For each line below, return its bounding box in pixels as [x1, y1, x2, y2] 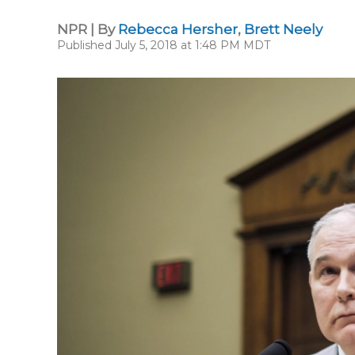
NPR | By [57, 21, 118, 37]
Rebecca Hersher [118, 21, 238, 37]
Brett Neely [244, 21, 323, 37]
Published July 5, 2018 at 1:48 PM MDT [57, 38, 270, 52]
